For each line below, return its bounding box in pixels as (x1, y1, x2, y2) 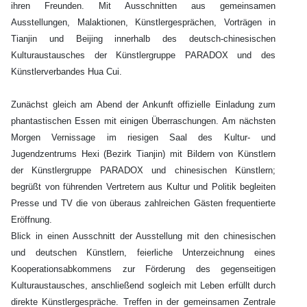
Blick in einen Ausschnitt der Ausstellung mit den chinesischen (11, 231, 275, 242)
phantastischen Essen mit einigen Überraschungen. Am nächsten (11, 116, 275, 127)
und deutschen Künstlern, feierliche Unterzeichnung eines (11, 247, 275, 258)
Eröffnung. (11, 214, 52, 225)
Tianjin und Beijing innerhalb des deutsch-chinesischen (11, 34, 275, 45)
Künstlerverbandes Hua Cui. (11, 66, 122, 77)
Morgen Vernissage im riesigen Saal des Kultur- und (11, 132, 275, 143)
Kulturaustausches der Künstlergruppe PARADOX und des (11, 50, 275, 61)
